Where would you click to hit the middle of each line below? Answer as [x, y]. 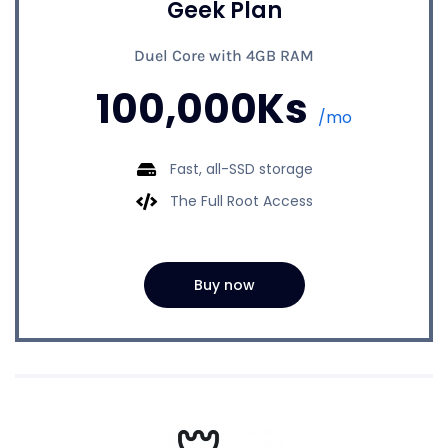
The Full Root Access [241, 200]
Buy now [224, 284]
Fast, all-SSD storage [241, 168]
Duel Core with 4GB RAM [224, 55]
